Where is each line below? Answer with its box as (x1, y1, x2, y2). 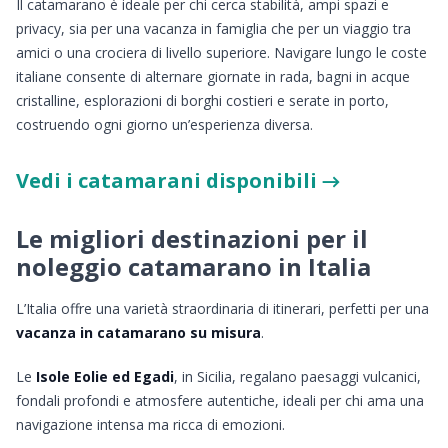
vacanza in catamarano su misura (16, 323, 261, 342)
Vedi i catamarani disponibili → (16, 167, 340, 194)
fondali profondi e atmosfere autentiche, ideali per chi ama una (16, 391, 424, 410)
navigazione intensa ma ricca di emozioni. (16, 415, 285, 434)
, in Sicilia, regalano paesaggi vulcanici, (174, 367, 421, 386)
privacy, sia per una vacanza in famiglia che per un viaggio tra (16, 19, 411, 38)
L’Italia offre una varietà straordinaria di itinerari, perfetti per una (16, 299, 429, 318)
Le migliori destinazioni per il (16, 222, 368, 255)
